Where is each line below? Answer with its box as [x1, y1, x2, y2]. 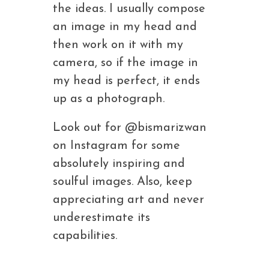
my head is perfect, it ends [52, 75, 200, 87]
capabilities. [52, 230, 117, 242]
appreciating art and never [52, 194, 204, 206]
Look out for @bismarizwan [52, 122, 207, 134]
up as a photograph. [52, 93, 165, 105]
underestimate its [52, 212, 150, 224]
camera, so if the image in [52, 57, 198, 69]
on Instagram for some [52, 140, 180, 152]
